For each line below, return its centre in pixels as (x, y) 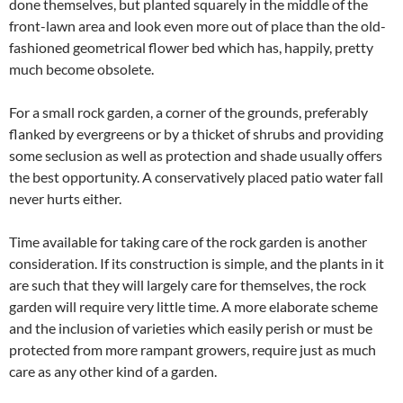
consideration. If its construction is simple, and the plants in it (197, 263)
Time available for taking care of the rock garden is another (188, 241)
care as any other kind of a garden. (113, 371)
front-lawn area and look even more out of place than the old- (197, 25)
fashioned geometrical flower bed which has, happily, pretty (191, 47)
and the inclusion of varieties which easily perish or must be (191, 327)
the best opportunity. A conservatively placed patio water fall (196, 176)
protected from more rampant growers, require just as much (193, 349)
